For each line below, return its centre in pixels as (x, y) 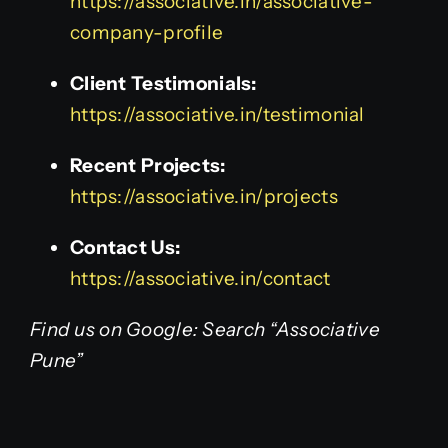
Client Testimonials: (163, 83)
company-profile (146, 32)
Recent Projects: (147, 165)
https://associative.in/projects (203, 196)
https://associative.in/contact (200, 278)
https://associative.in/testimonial (217, 114)
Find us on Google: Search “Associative (204, 329)
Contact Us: (125, 247)
